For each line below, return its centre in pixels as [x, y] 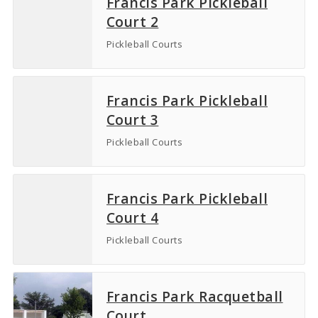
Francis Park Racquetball [195, 296]
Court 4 [133, 217]
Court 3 [133, 119]
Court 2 [133, 21]
